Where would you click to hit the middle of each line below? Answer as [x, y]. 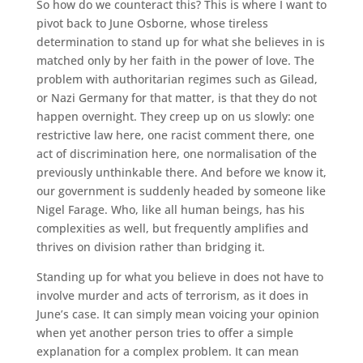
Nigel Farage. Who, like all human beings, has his [170, 209]
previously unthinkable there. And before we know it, [181, 172]
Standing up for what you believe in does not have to [179, 277]
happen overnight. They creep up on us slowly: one [175, 116]
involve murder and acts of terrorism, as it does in [172, 295]
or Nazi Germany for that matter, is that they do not [176, 98]
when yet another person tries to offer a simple [164, 333]
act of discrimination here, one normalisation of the [176, 154]
